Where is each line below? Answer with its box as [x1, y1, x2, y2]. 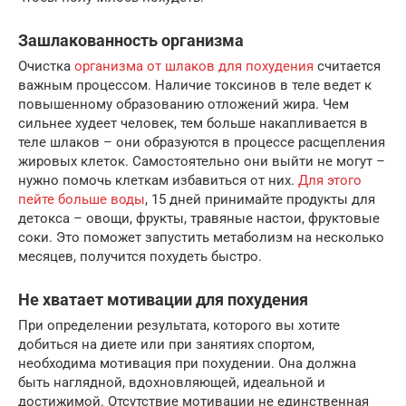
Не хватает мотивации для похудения [18, 289, 308, 309]
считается [314, 57, 381, 74]
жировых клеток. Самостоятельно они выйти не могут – [18, 152, 385, 169]
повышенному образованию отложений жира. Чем [18, 95, 349, 112]
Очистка [18, 57, 74, 74]
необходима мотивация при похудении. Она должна [18, 354, 356, 372]
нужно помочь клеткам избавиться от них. [18, 171, 298, 188]
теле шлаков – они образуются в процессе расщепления [18, 133, 385, 150]
